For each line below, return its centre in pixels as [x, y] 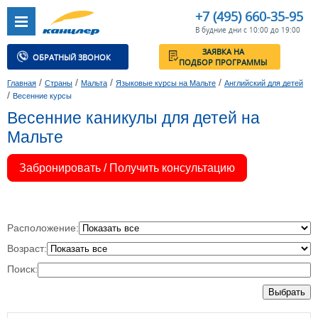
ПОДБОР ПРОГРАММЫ [248, 69]
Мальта [94, 83]
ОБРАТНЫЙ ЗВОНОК [80, 64]
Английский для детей [264, 83]
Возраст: [27, 249]
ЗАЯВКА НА [248, 57]
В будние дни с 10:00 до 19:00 [248, 30]
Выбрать [287, 292]
